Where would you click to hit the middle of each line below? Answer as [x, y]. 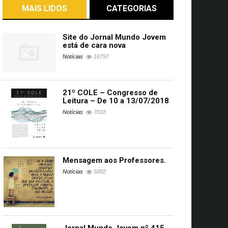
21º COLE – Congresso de [110, 93]
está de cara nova [94, 46]
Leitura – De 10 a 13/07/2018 [116, 101]
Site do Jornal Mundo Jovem [114, 37]
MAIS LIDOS [44, 9]
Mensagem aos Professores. [114, 161]
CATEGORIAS [132, 9]
